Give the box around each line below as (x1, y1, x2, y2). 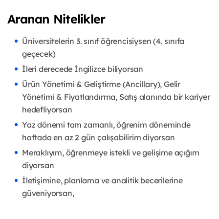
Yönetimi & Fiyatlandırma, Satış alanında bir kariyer (22, 92, 210, 102)
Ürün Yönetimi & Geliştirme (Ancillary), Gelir (22, 79, 180, 89)
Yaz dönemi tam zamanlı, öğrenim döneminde (22, 120, 191, 130)
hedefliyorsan (22, 105, 72, 115)
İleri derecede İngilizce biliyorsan (22, 64, 143, 74)
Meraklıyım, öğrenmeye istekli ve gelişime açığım (22, 148, 199, 158)
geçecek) (22, 49, 56, 59)
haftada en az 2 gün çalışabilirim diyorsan (22, 132, 175, 143)
